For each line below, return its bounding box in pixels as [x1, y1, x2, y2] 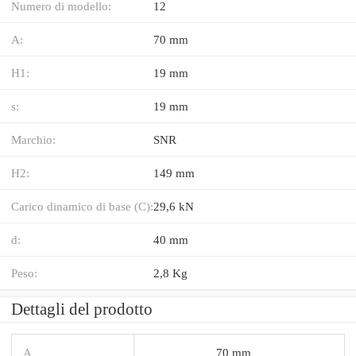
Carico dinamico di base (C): [11, 199, 153, 213]
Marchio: [11, 132, 56, 146]
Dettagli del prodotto [11, 299, 153, 319]
